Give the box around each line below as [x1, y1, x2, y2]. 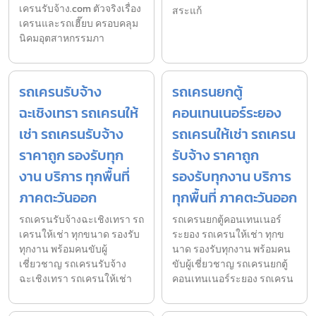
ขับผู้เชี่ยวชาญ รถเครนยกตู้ [172, 256, 288, 272]
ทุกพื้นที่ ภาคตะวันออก [172, 186, 297, 208]
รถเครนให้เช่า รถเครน [172, 123, 296, 145]
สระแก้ [172, 3, 202, 18]
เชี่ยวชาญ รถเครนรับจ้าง [19, 256, 126, 272]
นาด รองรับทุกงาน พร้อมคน [172, 241, 291, 257]
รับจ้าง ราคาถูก [172, 144, 259, 166]
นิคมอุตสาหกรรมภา [19, 30, 104, 46]
